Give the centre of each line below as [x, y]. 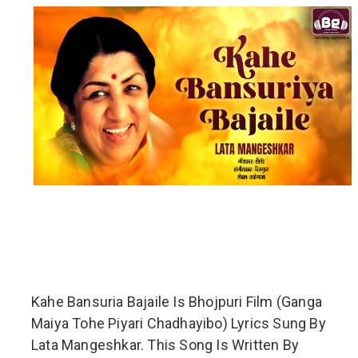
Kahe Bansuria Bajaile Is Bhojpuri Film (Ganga [177, 302]
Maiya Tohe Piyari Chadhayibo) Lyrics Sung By [179, 324]
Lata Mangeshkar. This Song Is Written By [165, 345]
